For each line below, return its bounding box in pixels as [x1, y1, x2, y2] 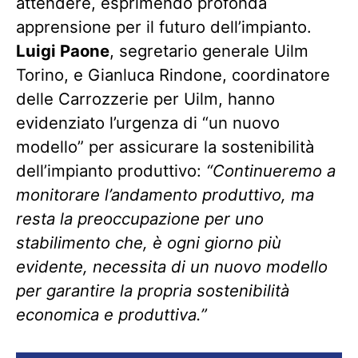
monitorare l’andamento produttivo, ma [16, 185, 314, 205]
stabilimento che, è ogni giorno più [16, 233, 281, 253]
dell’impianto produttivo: [16, 161, 206, 181]
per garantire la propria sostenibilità [16, 280, 289, 301]
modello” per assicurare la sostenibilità [16, 137, 314, 157]
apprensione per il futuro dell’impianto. [16, 17, 312, 38]
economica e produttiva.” [16, 304, 207, 325]
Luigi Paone [16, 41, 109, 62]
